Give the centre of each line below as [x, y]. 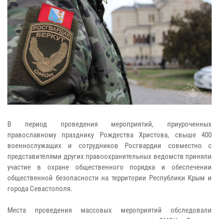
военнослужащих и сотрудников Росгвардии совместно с [109, 145]
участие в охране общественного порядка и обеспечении [109, 167]
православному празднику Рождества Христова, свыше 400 [109, 135]
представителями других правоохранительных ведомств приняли [109, 156]
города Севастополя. [40, 188]
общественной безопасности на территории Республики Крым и [109, 178]
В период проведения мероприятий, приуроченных [109, 124]
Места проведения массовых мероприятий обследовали [109, 210]
